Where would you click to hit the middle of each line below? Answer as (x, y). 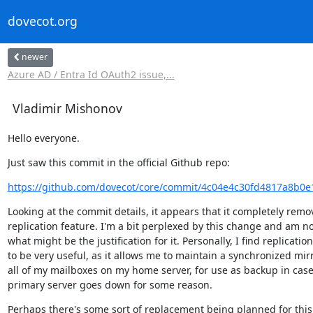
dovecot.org (42, 21)
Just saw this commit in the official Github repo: (118, 162)
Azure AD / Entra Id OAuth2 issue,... (91, 74)
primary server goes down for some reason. (110, 284)
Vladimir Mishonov (67, 108)
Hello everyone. (43, 138)
